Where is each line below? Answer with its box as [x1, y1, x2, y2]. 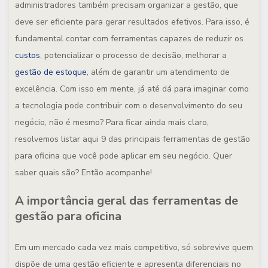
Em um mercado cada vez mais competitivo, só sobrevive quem [15, 242, 253, 253]
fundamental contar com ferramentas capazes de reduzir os [15, 33, 243, 44]
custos [15, 50, 40, 61]
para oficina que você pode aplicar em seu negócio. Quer [15, 150, 232, 162]
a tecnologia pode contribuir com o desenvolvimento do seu [15, 100, 242, 111]
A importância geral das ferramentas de [15, 193, 238, 209]
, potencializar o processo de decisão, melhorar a [40, 50, 227, 61]
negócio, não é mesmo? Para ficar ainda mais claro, [15, 117, 209, 128]
